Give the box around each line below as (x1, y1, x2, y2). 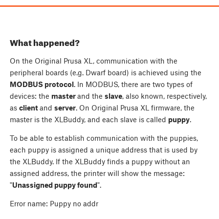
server (54, 103, 76, 112)
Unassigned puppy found (12, 180, 97, 189)
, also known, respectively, (122, 91, 207, 100)
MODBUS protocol (10, 79, 74, 88)
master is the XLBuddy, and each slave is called (10, 114, 168, 124)
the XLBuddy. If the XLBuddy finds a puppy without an (10, 156, 190, 166)
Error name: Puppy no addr (10, 198, 98, 208)
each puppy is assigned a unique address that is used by (10, 145, 197, 154)
